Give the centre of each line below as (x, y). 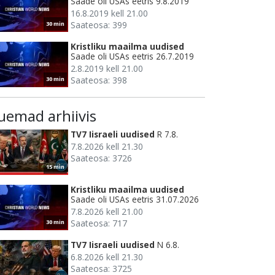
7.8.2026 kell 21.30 (107, 147)
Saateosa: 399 (99, 25)
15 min (55, 167)
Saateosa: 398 (99, 80)
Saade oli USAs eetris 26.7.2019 (132, 56)
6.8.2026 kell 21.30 (107, 257)
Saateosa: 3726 (101, 158)
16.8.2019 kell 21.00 (109, 14)
